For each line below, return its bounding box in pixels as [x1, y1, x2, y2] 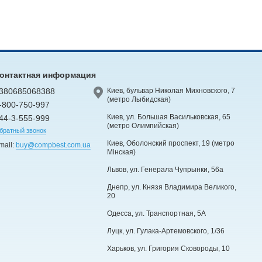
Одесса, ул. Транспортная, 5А [106, 209, 206, 218]
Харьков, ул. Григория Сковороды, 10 [106, 244, 230, 253]
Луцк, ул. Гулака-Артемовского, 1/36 [106, 226, 225, 235]
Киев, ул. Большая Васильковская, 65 [106, 112, 230, 121]
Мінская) [106, 147, 136, 156]
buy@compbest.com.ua [16, 140, 91, 149]
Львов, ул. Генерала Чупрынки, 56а [106, 165, 223, 174]
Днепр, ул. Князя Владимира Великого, [106, 182, 236, 191]
